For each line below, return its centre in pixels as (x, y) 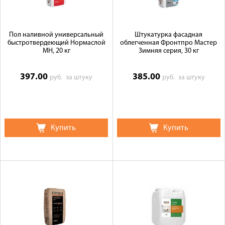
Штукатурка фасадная (169, 35)
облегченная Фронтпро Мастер (169, 43)
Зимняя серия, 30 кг (168, 51)
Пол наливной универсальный (57, 35)
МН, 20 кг (56, 51)
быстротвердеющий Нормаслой (56, 43)
